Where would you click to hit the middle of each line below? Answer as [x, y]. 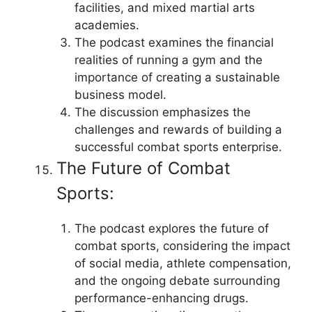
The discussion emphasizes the [162, 112]
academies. [107, 25]
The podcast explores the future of [171, 228]
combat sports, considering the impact [182, 246]
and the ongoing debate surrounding [177, 281]
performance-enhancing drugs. [161, 298]
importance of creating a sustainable [177, 77]
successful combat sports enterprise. [178, 147]
